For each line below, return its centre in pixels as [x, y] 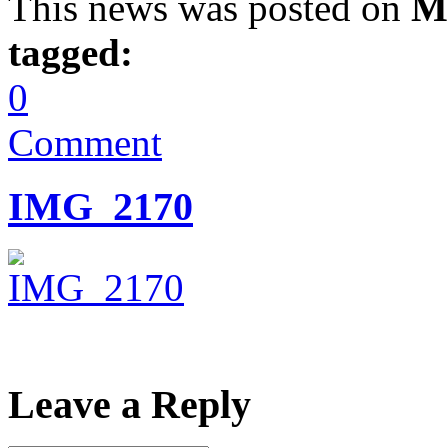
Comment [85, 142]
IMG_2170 [100, 207]
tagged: [70, 52]
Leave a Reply [129, 404]
